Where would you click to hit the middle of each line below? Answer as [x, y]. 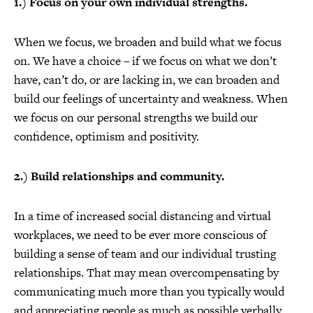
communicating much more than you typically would [149, 291]
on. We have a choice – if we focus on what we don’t [145, 61]
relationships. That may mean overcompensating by [146, 272]
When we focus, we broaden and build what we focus [148, 42]
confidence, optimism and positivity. [107, 136]
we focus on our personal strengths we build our [136, 117]
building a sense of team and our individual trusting [145, 254]
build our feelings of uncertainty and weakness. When [151, 99]
